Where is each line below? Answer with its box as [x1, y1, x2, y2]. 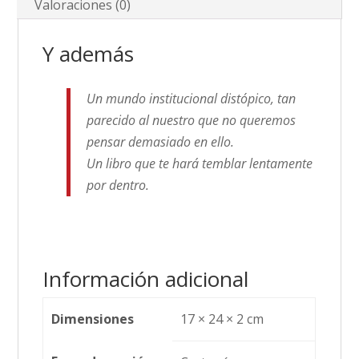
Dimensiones [50, 310, 134, 329]
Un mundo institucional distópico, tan [87, 90, 296, 108]
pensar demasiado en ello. [87, 133, 235, 151]
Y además [42, 39, 135, 69]
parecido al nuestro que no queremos [87, 111, 296, 130]
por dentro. [87, 176, 150, 195]
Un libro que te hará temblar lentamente [87, 155, 313, 173]
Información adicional [42, 264, 249, 294]
